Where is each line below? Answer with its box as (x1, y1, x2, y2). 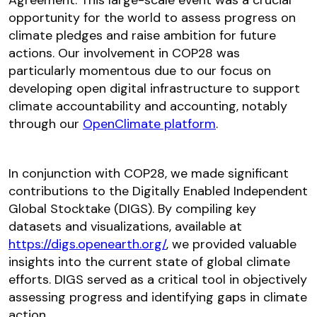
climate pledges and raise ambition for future (8, 27, 276, 45)
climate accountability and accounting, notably (8, 98, 287, 115)
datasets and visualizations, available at (8, 218, 242, 236)
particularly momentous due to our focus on (8, 62, 271, 80)
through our (8, 115, 83, 133)
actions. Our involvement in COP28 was (8, 45, 240, 62)
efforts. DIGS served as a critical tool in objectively (8, 271, 307, 289)
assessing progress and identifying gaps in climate (8, 289, 307, 306)
